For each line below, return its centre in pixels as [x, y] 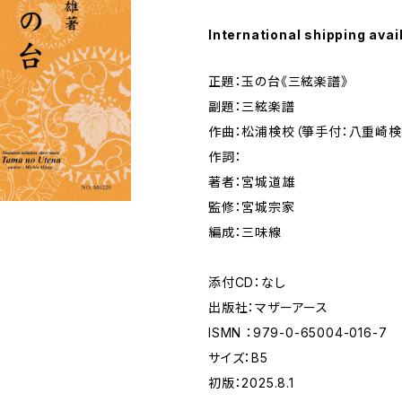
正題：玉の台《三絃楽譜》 [278, 81]
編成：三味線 [245, 232]
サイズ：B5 [238, 358]
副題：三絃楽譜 [252, 106]
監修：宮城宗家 [252, 207]
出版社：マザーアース [268, 307]
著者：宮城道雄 [252, 182]
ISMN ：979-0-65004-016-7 [298, 332]
